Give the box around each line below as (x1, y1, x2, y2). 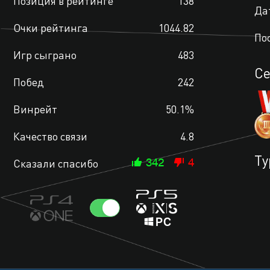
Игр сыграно (13, 47, 77, 62)
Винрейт (13, 101, 57, 116)
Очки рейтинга (13, 20, 88, 35)
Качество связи (13, 128, 87, 143)
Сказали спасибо (13, 155, 98, 171)
